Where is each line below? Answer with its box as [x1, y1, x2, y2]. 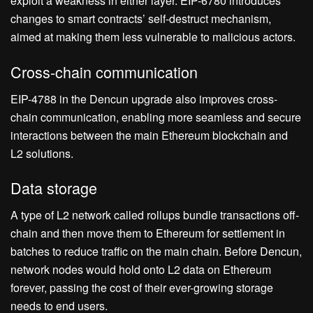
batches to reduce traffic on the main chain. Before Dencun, [10, 243, 302, 260]
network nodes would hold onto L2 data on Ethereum [10, 261, 271, 278]
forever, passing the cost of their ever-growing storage [10, 279, 273, 296]
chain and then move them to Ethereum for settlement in [10, 225, 285, 242]
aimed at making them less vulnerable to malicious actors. [10, 29, 296, 45]
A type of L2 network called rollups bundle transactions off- [10, 207, 299, 224]
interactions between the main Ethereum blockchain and [10, 126, 288, 143]
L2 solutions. [10, 145, 73, 161]
